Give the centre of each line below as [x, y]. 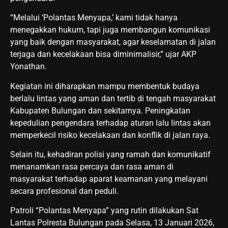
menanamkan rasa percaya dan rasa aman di [92, 167]
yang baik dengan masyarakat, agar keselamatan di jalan [113, 42]
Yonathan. [28, 67]
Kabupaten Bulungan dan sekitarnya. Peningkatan [100, 110]
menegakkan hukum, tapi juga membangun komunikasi [110, 30]
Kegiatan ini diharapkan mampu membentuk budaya [105, 86]
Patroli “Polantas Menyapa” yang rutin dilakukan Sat [104, 211]
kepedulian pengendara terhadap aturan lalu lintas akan [110, 123]
